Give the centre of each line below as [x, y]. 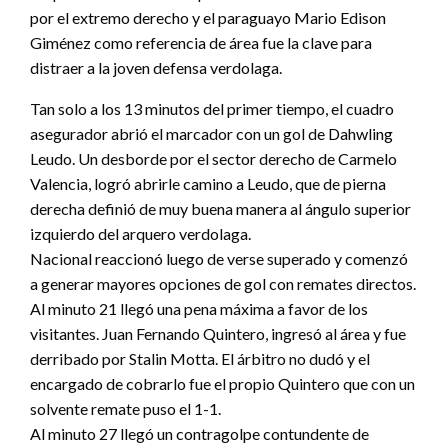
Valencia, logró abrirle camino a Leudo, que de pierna [208, 184]
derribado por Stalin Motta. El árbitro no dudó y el [200, 359]
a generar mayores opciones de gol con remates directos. [223, 284]
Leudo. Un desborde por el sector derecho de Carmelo [213, 159]
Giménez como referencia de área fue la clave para [201, 43]
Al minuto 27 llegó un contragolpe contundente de [199, 434]
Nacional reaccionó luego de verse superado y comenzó [219, 259]
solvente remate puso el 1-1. [125, 409]
